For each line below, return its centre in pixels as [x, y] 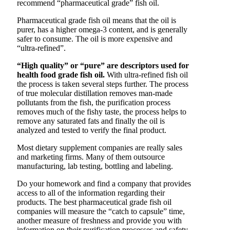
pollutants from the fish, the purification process [94, 103]
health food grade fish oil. [61, 75]
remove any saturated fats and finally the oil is [91, 121]
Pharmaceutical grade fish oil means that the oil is [97, 21]
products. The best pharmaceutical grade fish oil [94, 202]
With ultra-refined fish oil [146, 75]
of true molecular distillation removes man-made [95, 93]
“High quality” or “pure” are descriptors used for [103, 66]
